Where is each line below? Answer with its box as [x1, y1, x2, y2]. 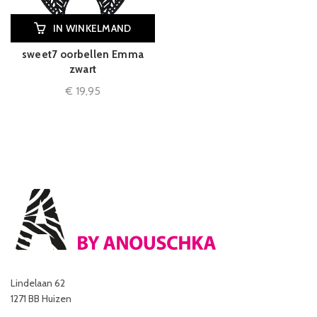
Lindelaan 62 [11, 277, 65, 289]
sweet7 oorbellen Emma [21, 48, 144, 61]
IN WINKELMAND [52, 22, 132, 35]
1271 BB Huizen [11, 292, 71, 305]
